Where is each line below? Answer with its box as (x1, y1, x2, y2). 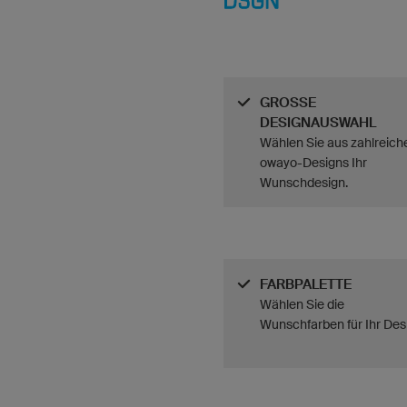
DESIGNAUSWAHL (260, 114, 376, 131)
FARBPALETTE (260, 276, 352, 293)
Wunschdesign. (260, 175, 348, 190)
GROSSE (260, 94, 316, 111)
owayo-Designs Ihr (260, 155, 367, 170)
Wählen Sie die (260, 297, 344, 312)
